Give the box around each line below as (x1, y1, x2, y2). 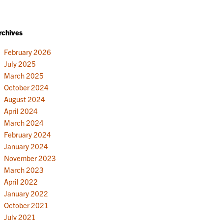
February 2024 (3, 129, 51, 139)
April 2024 (3, 106, 38, 115)
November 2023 (3, 153, 56, 163)
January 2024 (3, 141, 48, 151)
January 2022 (3, 188, 48, 198)
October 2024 (3, 82, 49, 92)
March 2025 (3, 70, 44, 80)
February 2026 (3, 47, 51, 56)
